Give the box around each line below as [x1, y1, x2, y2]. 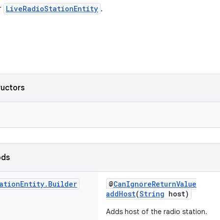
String [139, 189, 165, 198]
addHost [106, 189, 136, 198]
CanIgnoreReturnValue [113, 179, 196, 189]
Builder [48, 179, 77, 189]
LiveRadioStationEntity [6, 4, 98, 13]
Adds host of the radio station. [106, 207, 207, 216]
